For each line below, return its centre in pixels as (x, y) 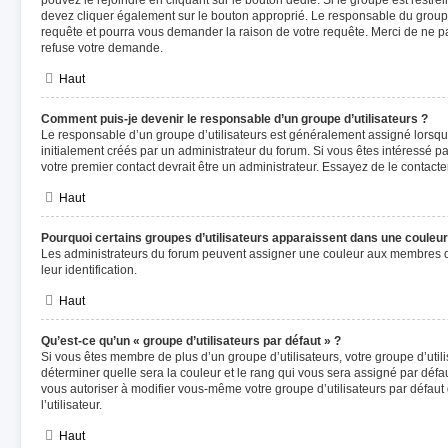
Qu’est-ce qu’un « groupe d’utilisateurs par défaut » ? (191, 341)
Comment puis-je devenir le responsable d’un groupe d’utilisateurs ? (234, 119)
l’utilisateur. (71, 405)
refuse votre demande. (102, 48)
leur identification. (89, 270)
